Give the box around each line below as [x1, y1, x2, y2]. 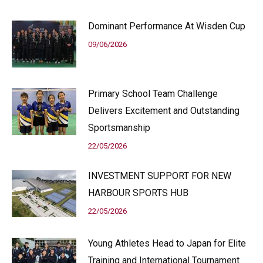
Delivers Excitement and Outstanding [88, 105, 240, 117]
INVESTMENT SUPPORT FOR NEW [88, 170, 231, 182]
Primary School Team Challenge [88, 88, 218, 100]
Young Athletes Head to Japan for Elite [88, 238, 246, 249]
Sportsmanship [88, 122, 150, 134]
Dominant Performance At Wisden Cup [88, 21, 245, 32]
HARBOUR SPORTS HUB [88, 187, 188, 199]
